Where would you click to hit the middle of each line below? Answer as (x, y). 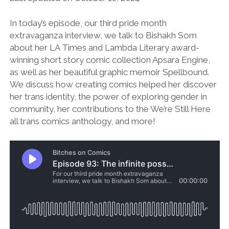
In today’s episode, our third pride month (88, 23)
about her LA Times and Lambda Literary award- (104, 48)
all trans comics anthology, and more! (82, 121)
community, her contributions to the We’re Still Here (110, 109)
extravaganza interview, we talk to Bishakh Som (103, 36)
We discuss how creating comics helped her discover (113, 85)
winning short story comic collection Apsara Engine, (110, 60)
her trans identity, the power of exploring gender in (108, 97)
